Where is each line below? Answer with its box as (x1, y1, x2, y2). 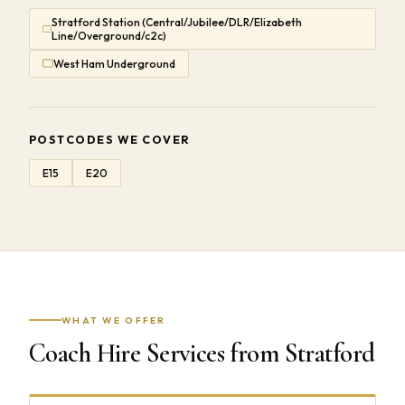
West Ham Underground (53, 56, 175, 71)
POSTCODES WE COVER (29, 132, 191, 146)
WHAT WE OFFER (61, 314, 166, 326)
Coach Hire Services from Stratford (29, 336, 375, 369)
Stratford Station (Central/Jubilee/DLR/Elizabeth (52, 14, 303, 29)
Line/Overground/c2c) (52, 28, 167, 42)
